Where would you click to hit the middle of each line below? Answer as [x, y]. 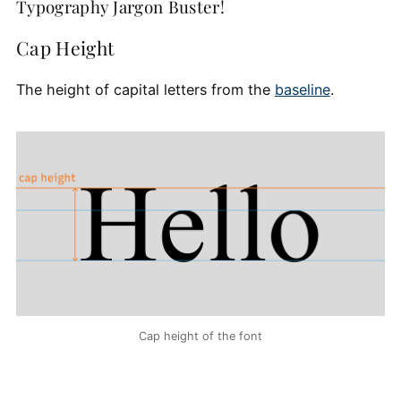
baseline [302, 89]
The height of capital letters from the [145, 89]
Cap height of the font [200, 337]
